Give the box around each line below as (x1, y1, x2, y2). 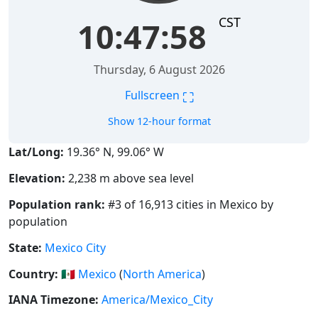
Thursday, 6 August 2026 (93, 62, 225, 78)
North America (123, 265, 202, 282)
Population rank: (9, 197, 105, 213)
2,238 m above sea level (65, 170, 194, 187)
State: (9, 239, 42, 256)
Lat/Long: (9, 144, 64, 160)
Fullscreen (124, 87, 182, 104)
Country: (9, 265, 58, 282)
